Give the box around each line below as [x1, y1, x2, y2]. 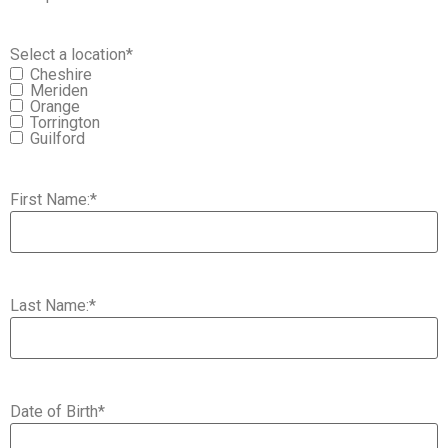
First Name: [10, 190, 90, 210]
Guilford [30, 129, 85, 149]
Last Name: [10, 296, 89, 316]
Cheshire [30, 65, 92, 85]
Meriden [30, 81, 88, 101]
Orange [30, 97, 80, 117]
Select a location [10, 45, 126, 65]
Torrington [30, 113, 100, 133]
